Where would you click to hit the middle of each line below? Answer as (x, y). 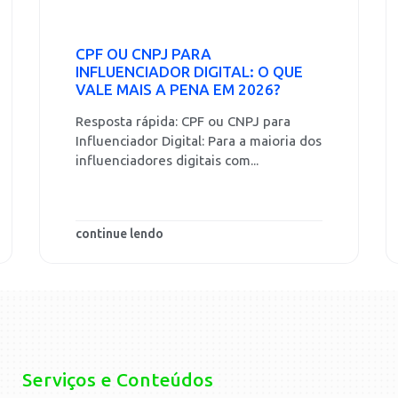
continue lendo (119, 235)
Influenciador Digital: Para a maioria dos (199, 141)
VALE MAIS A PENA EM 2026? (178, 90)
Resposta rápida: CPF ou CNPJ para (183, 122)
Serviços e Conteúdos (118, 380)
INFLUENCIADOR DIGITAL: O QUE (189, 72)
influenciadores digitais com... (167, 161)
